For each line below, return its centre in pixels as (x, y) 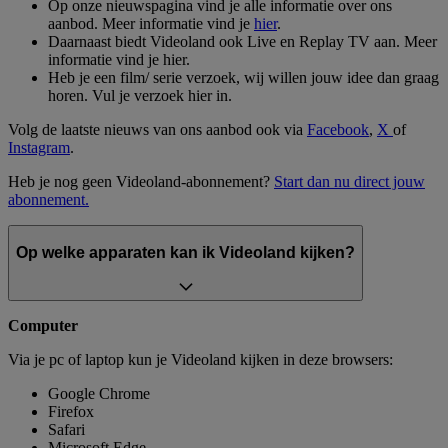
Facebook (338, 130)
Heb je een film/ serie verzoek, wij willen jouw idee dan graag (243, 78)
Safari (66, 430)
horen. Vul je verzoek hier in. (140, 96)
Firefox (71, 412)
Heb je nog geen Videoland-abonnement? (141, 182)
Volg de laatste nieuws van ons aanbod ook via (157, 130)
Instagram (39, 148)
